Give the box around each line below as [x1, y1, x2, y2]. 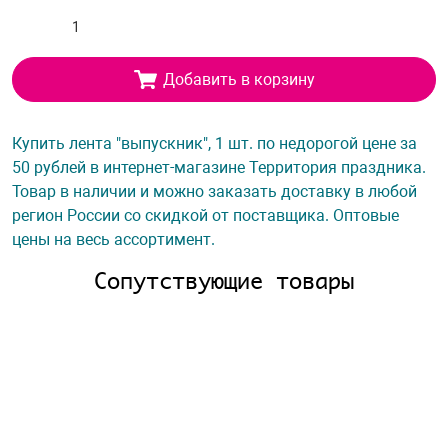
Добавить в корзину [162, 69, 315, 89]
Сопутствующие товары [94, 262, 354, 299]
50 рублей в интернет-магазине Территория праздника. [12, 158, 426, 177]
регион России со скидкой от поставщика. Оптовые [12, 206, 399, 225]
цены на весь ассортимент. [12, 230, 215, 249]
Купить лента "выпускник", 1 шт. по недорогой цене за [12, 134, 417, 153]
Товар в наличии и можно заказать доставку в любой [12, 182, 417, 201]
